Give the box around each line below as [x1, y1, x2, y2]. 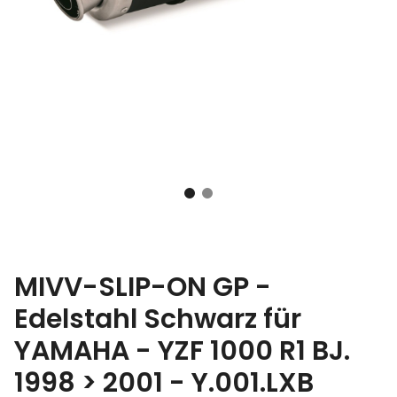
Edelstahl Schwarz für [14, 300, 301, 338]
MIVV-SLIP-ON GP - [14, 268, 271, 306]
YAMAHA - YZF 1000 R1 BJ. [14, 331, 350, 370]
